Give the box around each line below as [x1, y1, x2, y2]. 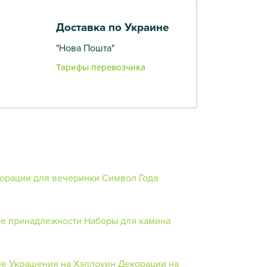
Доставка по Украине [56, 18, 169, 35]
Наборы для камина [84, 213, 170, 227]
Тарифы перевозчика [56, 60, 145, 73]
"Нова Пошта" [56, 41, 114, 54]
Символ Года [102, 170, 158, 184]
